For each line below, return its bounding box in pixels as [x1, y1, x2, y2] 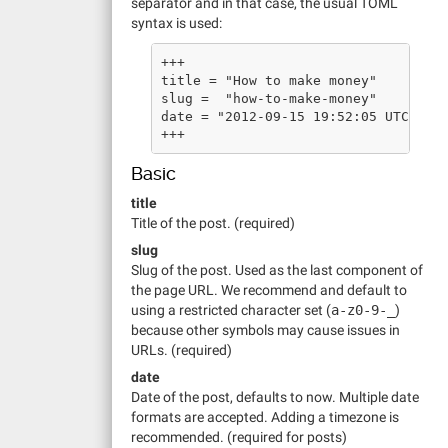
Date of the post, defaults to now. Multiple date [131, 389, 419, 405]
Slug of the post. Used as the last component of [131, 262, 423, 278]
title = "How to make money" [161, 72, 377, 88]
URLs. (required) [131, 342, 232, 358]
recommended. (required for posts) [131, 429, 347, 445]
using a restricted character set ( [131, 302, 331, 318]
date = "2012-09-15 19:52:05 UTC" [161, 108, 417, 124]
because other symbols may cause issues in [131, 322, 400, 338]
